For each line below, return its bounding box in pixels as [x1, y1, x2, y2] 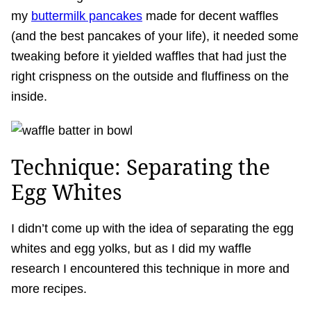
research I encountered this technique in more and [11, 261, 289, 276]
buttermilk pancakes [31, 8, 142, 23]
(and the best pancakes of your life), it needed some [11, 28, 299, 43]
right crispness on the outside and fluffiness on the [11, 69, 289, 83]
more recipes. [11, 281, 90, 296]
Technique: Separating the [11, 152, 270, 181]
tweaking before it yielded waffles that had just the [11, 49, 287, 63]
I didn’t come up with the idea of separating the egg [11, 221, 294, 235]
